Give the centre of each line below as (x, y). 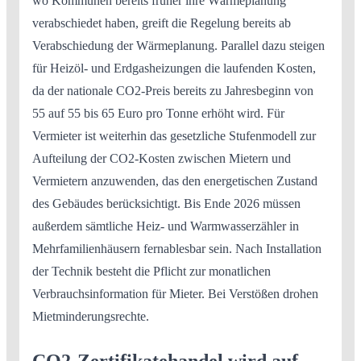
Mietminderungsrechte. (91, 316)
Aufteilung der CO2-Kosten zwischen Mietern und (162, 158)
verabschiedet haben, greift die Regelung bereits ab (162, 23)
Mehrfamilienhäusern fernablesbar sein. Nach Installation (177, 249)
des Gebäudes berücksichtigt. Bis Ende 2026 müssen (166, 203)
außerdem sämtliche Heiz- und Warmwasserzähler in (166, 226)
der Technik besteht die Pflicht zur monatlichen (151, 271)
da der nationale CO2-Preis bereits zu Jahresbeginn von (173, 91)
